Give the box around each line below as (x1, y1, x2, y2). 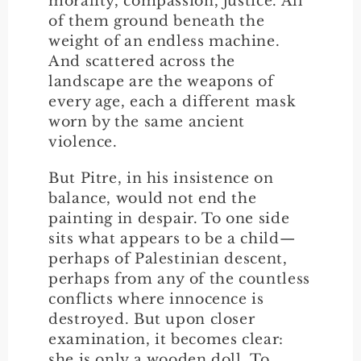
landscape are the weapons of (48, 72, 274, 90)
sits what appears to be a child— (48, 229, 296, 247)
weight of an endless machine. (48, 31, 280, 50)
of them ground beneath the (48, 11, 265, 30)
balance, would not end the (48, 189, 257, 207)
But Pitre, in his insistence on (48, 168, 274, 187)
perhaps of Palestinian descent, (48, 249, 288, 268)
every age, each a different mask (48, 92, 297, 110)
